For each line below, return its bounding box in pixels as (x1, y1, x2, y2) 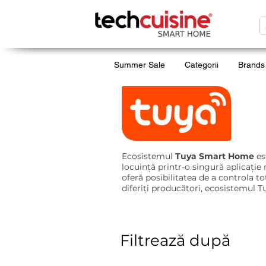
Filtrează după (120, 231, 230, 251)
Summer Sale (114, 60, 165, 70)
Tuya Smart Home (175, 151, 254, 162)
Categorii (185, 60, 218, 70)
